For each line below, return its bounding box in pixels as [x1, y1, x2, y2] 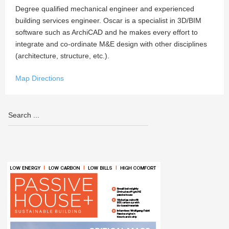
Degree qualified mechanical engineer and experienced [15, 5, 194, 13]
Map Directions [15, 74, 64, 82]
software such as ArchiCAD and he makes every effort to [15, 28, 198, 36]
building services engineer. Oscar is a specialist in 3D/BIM [15, 16, 201, 25]
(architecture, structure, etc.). [15, 52, 109, 60]
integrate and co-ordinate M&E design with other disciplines [15, 40, 207, 48]
